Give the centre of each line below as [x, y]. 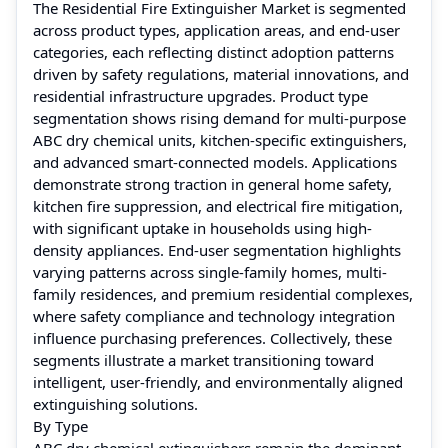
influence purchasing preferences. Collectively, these [212, 337]
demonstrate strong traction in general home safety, [212, 183]
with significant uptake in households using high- [202, 227]
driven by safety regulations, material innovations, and [221, 73]
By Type [60, 425]
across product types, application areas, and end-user [216, 29]
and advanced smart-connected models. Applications [215, 161]
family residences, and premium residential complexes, [223, 293]
